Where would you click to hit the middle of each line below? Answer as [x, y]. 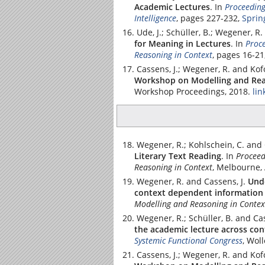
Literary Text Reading [178, 156]
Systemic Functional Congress [188, 240]
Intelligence [155, 18]
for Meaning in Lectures [182, 43]
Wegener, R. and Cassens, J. [191, 181]
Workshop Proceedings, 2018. [192, 91]
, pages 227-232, [209, 18]
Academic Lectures [172, 7]
